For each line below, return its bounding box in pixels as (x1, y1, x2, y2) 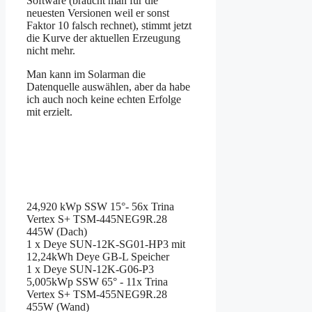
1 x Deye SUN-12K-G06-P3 (26, 263, 154, 275)
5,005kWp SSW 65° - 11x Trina (26, 275, 168, 288)
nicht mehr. (26, 44, 78, 56)
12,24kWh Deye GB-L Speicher (26, 250, 169, 263)
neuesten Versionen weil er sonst (26, 6, 169, 19)
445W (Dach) (26, 225, 87, 237)
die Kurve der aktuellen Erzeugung (26, 31, 180, 44)
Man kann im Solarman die (26, 68, 146, 80)
